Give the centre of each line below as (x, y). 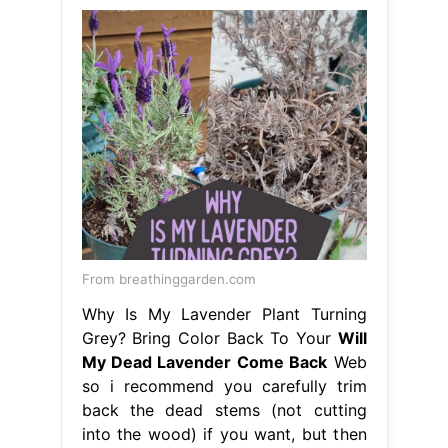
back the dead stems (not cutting (224, 409)
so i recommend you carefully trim (224, 385)
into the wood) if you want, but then (224, 433)
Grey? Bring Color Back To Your (209, 337)
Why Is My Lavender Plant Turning (224, 313)
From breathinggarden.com (168, 278)
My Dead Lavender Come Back (204, 361)
